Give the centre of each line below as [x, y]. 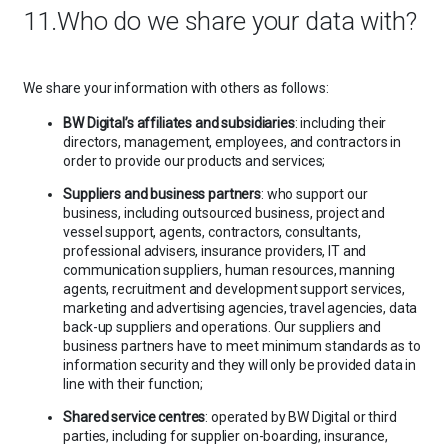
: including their [340, 122]
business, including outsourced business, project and [224, 212]
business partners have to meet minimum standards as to [242, 345]
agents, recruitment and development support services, [234, 288]
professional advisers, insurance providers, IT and [215, 250]
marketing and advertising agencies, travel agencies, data [240, 307]
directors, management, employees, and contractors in [232, 141]
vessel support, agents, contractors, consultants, [212, 231]
